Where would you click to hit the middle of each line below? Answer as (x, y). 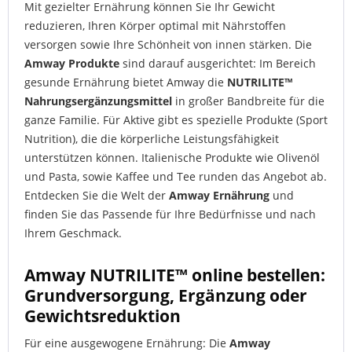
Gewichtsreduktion (103, 315)
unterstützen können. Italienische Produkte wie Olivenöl (172, 157)
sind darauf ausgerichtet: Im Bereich (218, 63)
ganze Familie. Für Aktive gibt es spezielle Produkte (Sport (176, 119)
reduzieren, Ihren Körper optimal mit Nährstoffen (155, 25)
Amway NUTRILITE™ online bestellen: (175, 275)
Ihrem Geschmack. (75, 233)
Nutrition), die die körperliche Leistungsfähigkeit (152, 138)
